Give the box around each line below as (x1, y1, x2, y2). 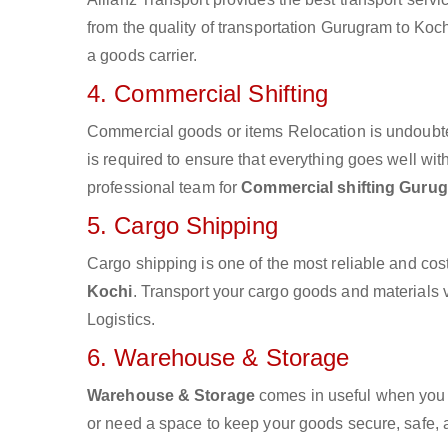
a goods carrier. (87, 47, 198, 64)
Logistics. (87, 311, 155, 328)
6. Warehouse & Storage (87, 344, 350, 371)
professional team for (87, 179, 242, 196)
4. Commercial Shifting (87, 80, 329, 107)
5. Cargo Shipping (87, 212, 278, 239)
